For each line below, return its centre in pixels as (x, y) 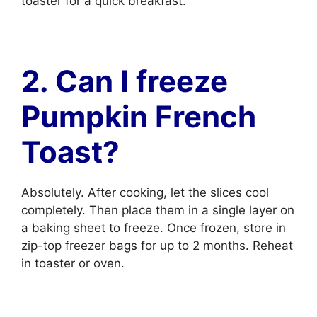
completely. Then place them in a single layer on (158, 210)
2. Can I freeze (125, 81)
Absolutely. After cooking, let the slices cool (145, 192)
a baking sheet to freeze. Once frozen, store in (154, 228)
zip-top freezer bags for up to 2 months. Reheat (157, 246)
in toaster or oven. (73, 263)
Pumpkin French (139, 116)
